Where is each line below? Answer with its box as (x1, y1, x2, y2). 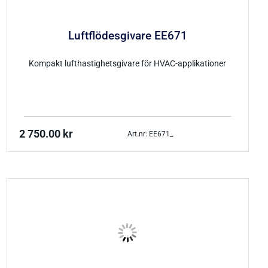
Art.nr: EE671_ (127, 129, 173, 138)
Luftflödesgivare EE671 (68, 29, 187, 43)
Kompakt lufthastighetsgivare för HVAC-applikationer (29, 59, 227, 69)
